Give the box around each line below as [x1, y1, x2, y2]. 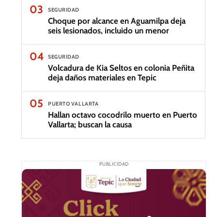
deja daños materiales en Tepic [48, 73, 156, 82]
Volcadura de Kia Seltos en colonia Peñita [48, 63, 194, 73]
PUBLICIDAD [99, 161, 129, 167]
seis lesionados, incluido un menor [48, 26, 169, 35]
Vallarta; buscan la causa [48, 120, 132, 129]
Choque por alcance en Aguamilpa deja [48, 16, 186, 26]
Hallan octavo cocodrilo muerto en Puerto [48, 110, 197, 120]
